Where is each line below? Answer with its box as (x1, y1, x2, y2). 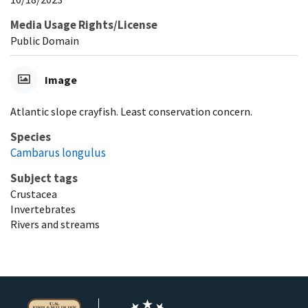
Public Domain (10, 33, 79, 47)
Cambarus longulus (10, 144, 106, 160)
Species (10, 129, 51, 144)
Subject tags (10, 170, 78, 186)
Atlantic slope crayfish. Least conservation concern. (10, 104, 252, 118)
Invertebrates (10, 201, 76, 216)
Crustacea (10, 186, 57, 201)
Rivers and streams (10, 217, 100, 231)
